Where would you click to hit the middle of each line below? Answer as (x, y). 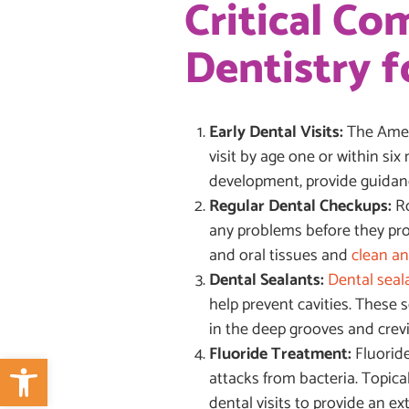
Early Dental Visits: (276, 132)
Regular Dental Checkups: (300, 206)
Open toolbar (51, 367)
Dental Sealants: (268, 280)
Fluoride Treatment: (282, 354)
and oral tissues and (280, 255)
